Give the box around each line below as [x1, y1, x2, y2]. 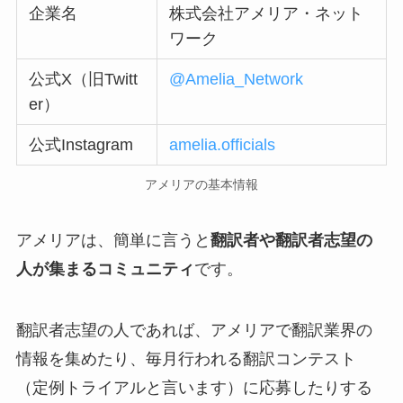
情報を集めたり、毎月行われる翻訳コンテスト [15, 349, 356, 368]
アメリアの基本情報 [145, 177, 258, 193]
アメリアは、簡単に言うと [15, 231, 210, 250]
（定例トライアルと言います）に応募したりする [15, 378, 372, 397]
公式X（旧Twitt [29, 70, 139, 89]
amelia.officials [169, 136, 276, 155]
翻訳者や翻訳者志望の [210, 231, 372, 250]
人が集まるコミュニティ [15, 260, 194, 279]
